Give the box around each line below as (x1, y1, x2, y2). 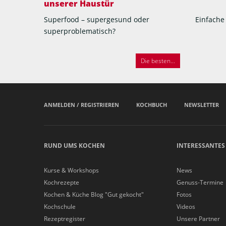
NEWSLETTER (184, 101, 219, 109)
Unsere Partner (177, 214, 220, 223)
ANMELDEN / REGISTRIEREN (44, 101, 119, 109)
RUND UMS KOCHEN (44, 141, 105, 150)
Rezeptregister (44, 214, 85, 223)
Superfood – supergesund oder (44, 15, 149, 25)
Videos (177, 202, 195, 211)
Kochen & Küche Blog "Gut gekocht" (44, 190, 144, 199)
